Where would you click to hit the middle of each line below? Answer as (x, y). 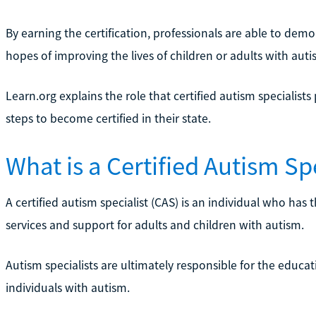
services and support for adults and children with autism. (154, 225)
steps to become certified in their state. (108, 118)
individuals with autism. (67, 287)
